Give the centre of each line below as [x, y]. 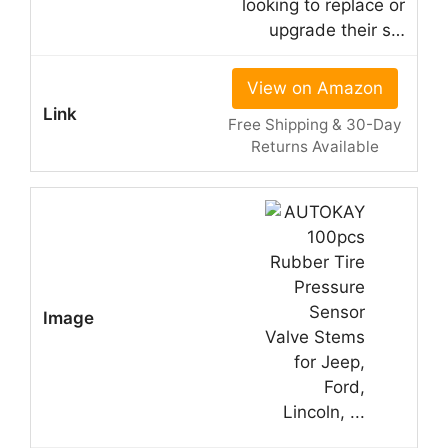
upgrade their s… [337, 30]
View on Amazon [314, 88]
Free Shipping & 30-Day [314, 125]
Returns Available [314, 147]
